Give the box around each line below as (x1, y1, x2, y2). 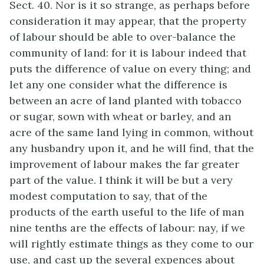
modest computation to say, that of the (9, 189, 207, 203)
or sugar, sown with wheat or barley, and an (9, 110, 231, 123)
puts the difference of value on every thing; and (9, 62, 251, 75)
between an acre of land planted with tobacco (9, 94, 242, 107)
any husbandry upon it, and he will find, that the (9, 141, 254, 155)
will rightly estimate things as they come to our (9, 237, 253, 250)
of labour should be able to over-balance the (9, 30, 236, 44)
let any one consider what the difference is (9, 78, 227, 91)
